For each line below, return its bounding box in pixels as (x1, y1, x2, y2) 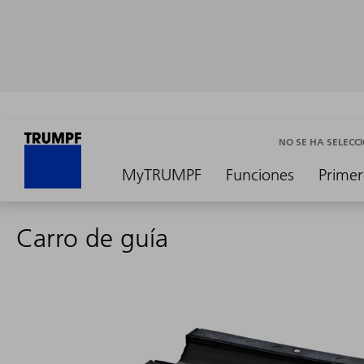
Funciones (226, 165, 294, 184)
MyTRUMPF (122, 165, 201, 184)
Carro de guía (16, 223, 168, 253)
